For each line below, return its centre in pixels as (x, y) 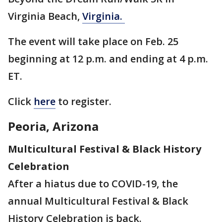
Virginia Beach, (45, 16)
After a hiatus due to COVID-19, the (93, 183)
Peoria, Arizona (53, 126)
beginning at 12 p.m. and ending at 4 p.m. (108, 58)
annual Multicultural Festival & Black (98, 201)
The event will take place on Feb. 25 (93, 41)
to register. (86, 101)
